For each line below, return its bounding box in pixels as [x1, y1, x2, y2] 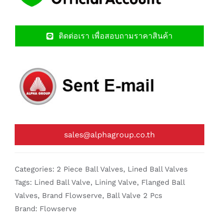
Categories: [15, 165, 57, 174]
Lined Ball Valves [128, 165, 188, 174]
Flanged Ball [141, 178, 185, 187]
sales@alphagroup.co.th [64, 130, 155, 140]
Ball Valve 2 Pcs [107, 191, 162, 200]
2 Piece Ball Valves [57, 165, 123, 174]
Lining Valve [95, 178, 137, 187]
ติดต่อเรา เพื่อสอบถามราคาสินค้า [59, 31, 173, 41]
